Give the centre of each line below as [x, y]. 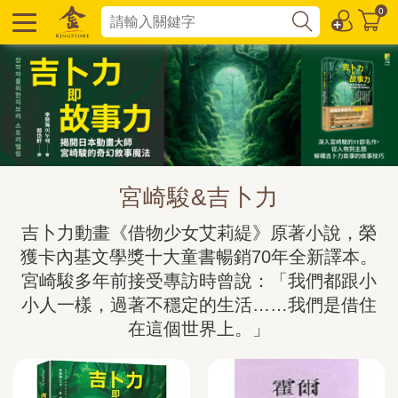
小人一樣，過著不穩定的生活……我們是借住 [199, 305]
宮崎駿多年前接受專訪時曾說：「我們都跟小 [199, 281]
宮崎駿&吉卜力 [199, 198]
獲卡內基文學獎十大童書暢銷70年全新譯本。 [199, 257]
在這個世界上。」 [199, 329]
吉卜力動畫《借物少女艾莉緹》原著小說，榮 [199, 233]
